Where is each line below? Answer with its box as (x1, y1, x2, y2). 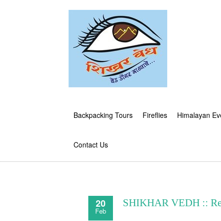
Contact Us (74, 140, 108, 149)
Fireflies (143, 110, 167, 120)
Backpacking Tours (74, 110, 133, 120)
